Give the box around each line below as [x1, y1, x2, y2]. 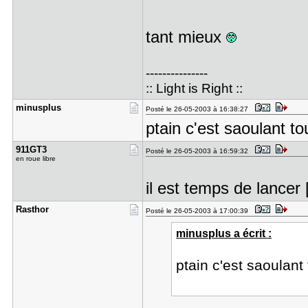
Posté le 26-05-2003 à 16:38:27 [145, 105, 252, 113]
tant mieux [145, 27, 226, 46]
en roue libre [15, 155, 56, 162]
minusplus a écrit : [176, 227, 272, 239]
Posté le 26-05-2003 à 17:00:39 [145, 207, 252, 214]
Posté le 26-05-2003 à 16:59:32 [145, 147, 252, 155]
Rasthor [15, 204, 49, 214]
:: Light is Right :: [145, 81, 243, 96]
